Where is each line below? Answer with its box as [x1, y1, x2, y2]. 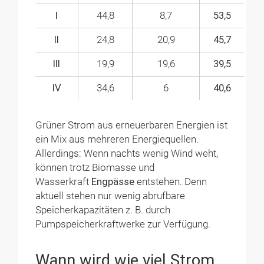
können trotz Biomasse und [35, 161, 155, 173]
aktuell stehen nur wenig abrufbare [35, 190, 186, 202]
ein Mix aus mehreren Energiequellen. [35, 133, 199, 145]
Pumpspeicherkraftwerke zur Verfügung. [35, 218, 211, 230]
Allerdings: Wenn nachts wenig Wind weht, [35, 147, 219, 159]
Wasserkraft [35, 176, 92, 187]
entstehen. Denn [134, 176, 207, 187]
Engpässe [91, 176, 135, 187]
